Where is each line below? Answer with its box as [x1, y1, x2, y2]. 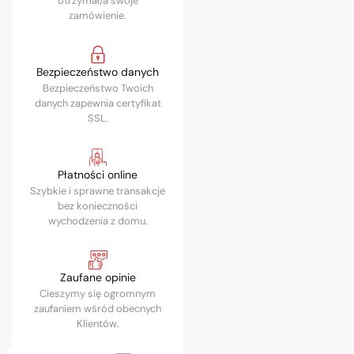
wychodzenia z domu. [47, 214, 148, 228]
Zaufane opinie [59, 270, 136, 285]
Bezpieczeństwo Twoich [42, 81, 153, 96]
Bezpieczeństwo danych [36, 65, 160, 80]
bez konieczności [58, 199, 138, 213]
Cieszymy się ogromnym [40, 287, 156, 301]
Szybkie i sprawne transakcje [30, 184, 166, 198]
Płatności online [58, 168, 138, 183]
